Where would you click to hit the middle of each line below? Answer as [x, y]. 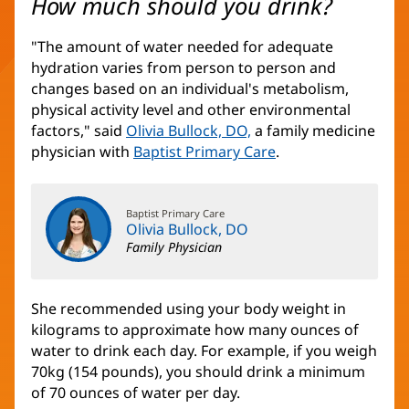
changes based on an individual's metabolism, [190, 89]
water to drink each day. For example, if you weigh [204, 351]
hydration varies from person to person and [184, 68]
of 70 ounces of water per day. [136, 393]
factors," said [79, 131]
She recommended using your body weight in [189, 309]
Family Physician [174, 247]
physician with [82, 152]
